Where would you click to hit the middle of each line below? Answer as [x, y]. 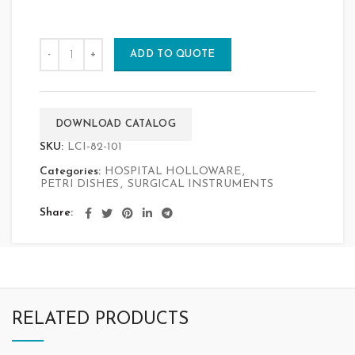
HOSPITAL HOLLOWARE [173, 172]
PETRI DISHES [80, 184]
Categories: [72, 172]
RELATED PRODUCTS [100, 320]
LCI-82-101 [95, 147]
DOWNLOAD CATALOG [116, 124]
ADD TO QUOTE [173, 54]
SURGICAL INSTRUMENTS [200, 184]
